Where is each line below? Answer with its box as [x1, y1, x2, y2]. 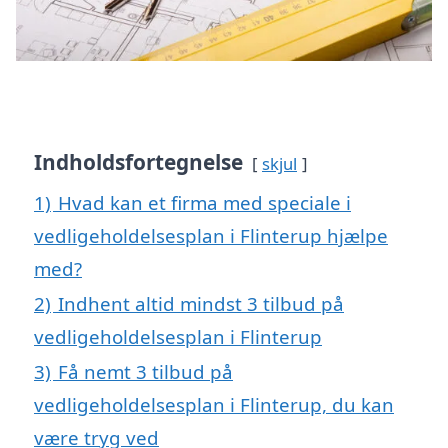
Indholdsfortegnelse [34, 148, 243, 177]
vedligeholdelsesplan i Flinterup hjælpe [34, 223, 388, 249]
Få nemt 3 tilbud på [58, 359, 233, 385]
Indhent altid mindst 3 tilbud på [58, 291, 344, 317]
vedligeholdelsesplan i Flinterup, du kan [34, 392, 394, 418]
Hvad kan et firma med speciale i [58, 190, 351, 216]
